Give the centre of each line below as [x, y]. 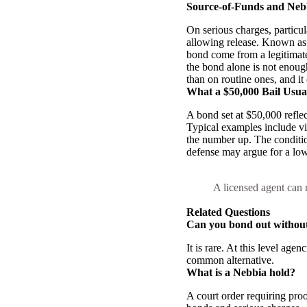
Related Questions [228, 212]
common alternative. [230, 260]
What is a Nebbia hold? [241, 272]
